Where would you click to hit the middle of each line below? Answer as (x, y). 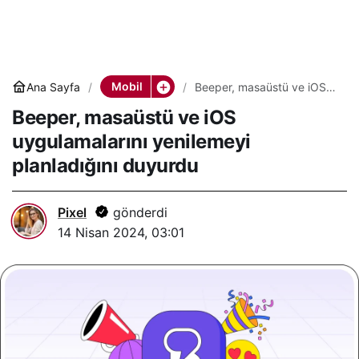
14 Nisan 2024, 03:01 (121, 232)
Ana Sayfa (53, 87)
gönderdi (138, 212)
